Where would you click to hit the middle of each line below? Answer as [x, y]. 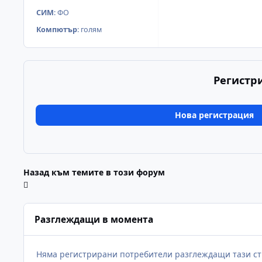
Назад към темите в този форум [94, 173]
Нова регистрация [214, 115]
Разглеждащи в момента [94, 219]
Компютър [57, 30]
